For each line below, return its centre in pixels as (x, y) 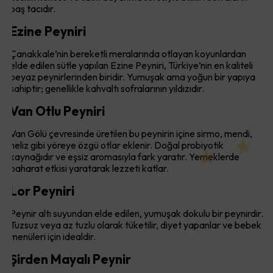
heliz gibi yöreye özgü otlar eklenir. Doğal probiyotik (117, 145)
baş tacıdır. (33, 9)
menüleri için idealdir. (53, 236)
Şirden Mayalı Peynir (70, 259)
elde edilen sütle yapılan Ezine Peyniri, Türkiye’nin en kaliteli (131, 65)
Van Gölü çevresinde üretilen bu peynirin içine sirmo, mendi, (131, 133)
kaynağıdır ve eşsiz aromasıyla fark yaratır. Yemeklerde (125, 157)
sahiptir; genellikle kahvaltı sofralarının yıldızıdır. (107, 88)
